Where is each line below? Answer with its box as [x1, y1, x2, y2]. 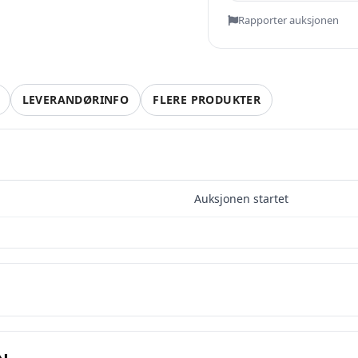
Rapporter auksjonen [238, 13, 339, 27]
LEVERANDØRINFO [22, 92, 129, 107]
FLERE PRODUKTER [153, 92, 261, 107]
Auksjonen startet [194, 191, 288, 206]
